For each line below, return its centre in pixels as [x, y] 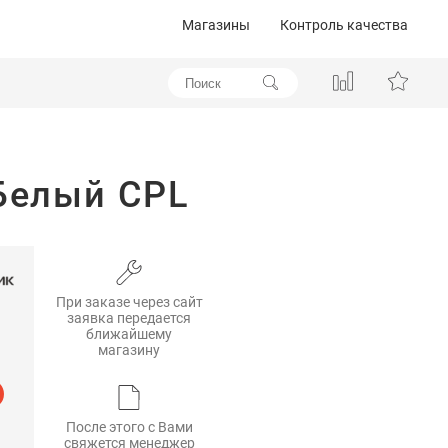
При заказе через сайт [129, 301]
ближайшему [129, 333]
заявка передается [129, 317]
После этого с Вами [129, 426]
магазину [129, 349]
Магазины [216, 25]
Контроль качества [344, 25]
